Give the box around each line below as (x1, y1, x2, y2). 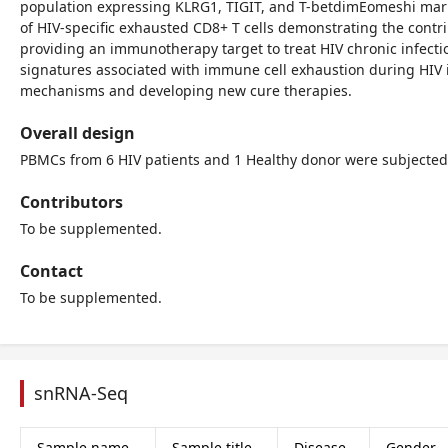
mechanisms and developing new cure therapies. (20, 81, 352, 100)
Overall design (20, 122, 135, 144)
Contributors (20, 191, 123, 213)
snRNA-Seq (34, 381, 128, 405)
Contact (20, 260, 83, 282)
